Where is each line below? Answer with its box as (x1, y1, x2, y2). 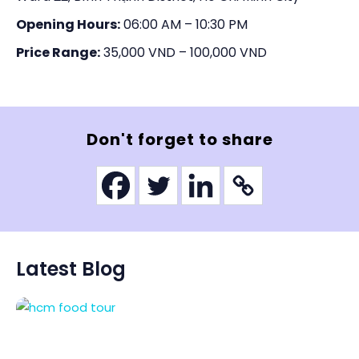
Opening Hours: (16, 14, 120, 34)
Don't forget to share (86, 127, 273, 151)
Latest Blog (16, 255, 126, 282)
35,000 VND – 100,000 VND (100, 42, 267, 62)
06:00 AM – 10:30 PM (120, 14, 248, 34)
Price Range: (16, 42, 100, 62)
